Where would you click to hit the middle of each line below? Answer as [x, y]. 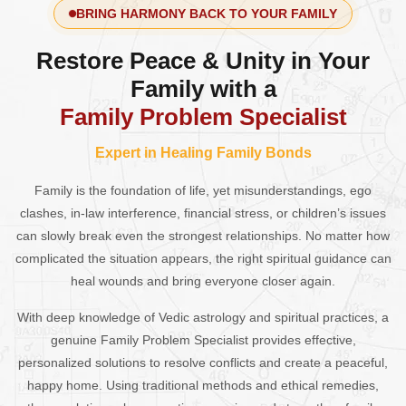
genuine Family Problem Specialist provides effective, [203, 340]
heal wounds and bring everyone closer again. [203, 281]
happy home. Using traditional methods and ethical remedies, [203, 386]
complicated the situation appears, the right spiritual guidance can [203, 259]
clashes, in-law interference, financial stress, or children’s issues [203, 213]
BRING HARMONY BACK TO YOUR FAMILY [207, 14]
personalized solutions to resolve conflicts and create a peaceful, [203, 363]
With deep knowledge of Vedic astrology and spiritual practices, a [203, 318]
